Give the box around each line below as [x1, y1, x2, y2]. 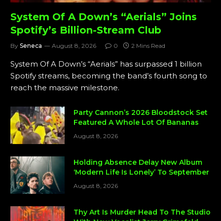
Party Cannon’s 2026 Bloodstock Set [74, 108, 208, 117]
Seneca [20, 42, 42, 50]
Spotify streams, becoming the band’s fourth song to [10, 71, 207, 81]
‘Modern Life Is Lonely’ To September [74, 168, 209, 177]
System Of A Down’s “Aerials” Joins [10, 11, 197, 23]
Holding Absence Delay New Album [74, 158, 202, 167]
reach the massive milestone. [10, 83, 119, 93]
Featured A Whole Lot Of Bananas [74, 118, 199, 127]
